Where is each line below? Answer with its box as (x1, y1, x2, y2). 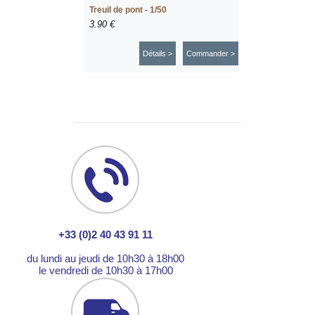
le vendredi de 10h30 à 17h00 (38, 264, 173, 276)
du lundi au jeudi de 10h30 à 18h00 (27, 252, 184, 264)
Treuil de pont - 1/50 (89, 5, 167, 15)
